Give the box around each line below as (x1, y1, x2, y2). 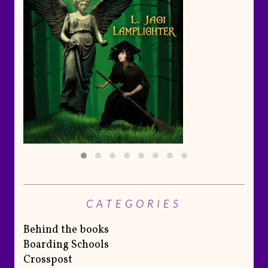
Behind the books (23, 223, 109, 238)
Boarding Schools (23, 237, 109, 253)
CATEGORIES (86, 197, 182, 211)
